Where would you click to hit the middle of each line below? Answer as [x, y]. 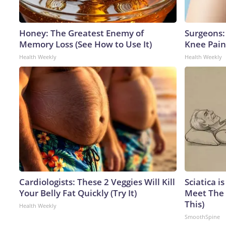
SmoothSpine [202, 216]
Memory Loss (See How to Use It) [86, 44]
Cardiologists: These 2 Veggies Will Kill [97, 182]
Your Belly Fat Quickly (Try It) [78, 193]
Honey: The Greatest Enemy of [81, 33]
